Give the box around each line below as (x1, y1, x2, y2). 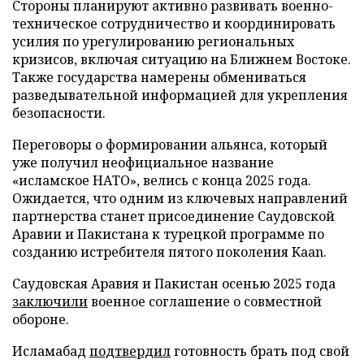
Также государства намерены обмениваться (12, 67, 306, 86)
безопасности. (12, 103, 106, 122)
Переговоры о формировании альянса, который (12, 135, 327, 154)
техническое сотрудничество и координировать (12, 14, 336, 32)
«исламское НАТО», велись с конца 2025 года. (12, 171, 311, 189)
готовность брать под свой (171, 341, 349, 360)
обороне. (12, 310, 69, 328)
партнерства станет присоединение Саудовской (12, 206, 335, 225)
